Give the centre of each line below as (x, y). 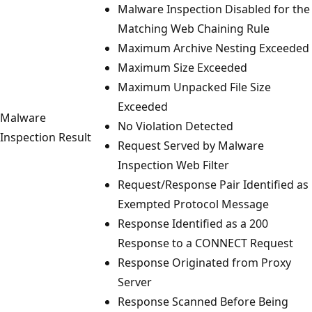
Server (135, 282)
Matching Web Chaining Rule (194, 28)
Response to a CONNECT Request (205, 243)
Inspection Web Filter (173, 165)
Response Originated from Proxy (204, 262)
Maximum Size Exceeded (182, 67)
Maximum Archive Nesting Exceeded (213, 48)
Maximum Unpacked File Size (194, 87)
